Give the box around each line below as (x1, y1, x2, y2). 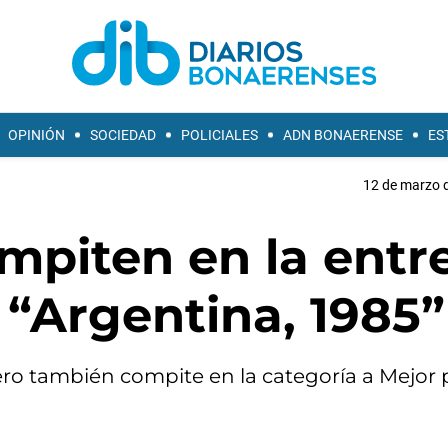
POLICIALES (181, 127, 258, 143)
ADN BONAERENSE (283, 127, 403, 143)
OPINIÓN (8, 127, 65, 143)
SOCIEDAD (90, 127, 156, 143)
